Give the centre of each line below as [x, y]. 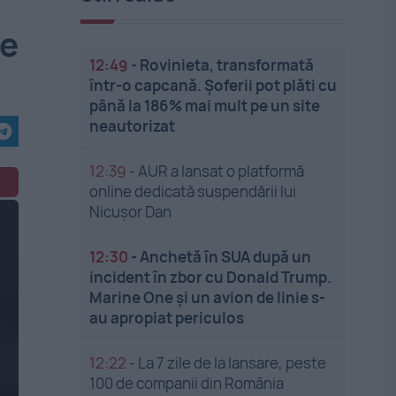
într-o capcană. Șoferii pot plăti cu [213, 85]
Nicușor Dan [131, 212]
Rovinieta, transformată [227, 65]
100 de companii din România [187, 383]
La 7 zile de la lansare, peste [232, 363]
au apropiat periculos [167, 318]
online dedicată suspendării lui [193, 191]
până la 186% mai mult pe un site [205, 106]
